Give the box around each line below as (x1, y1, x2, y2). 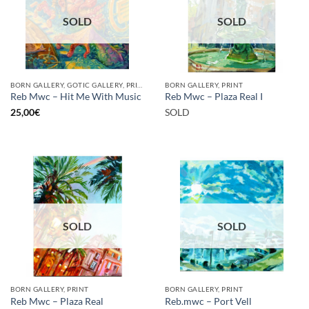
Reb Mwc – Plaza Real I (165, 91, 263, 103)
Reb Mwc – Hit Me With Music (10, 91, 141, 103)
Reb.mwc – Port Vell (165, 295, 252, 307)
